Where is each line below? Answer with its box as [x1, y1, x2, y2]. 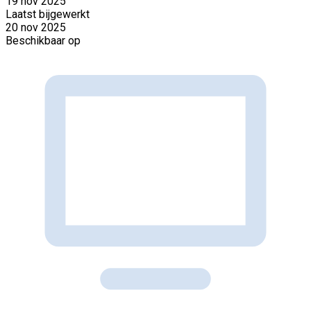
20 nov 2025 [6, 20, 66, 34]
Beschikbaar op [6, 33, 81, 47]
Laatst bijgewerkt [6, 7, 90, 21]
